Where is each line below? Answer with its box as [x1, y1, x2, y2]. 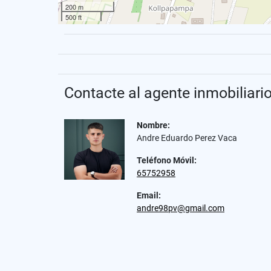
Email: [137, 191, 161, 200]
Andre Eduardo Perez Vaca [137, 133, 237, 143]
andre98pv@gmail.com [137, 203, 224, 213]
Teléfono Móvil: [137, 155, 197, 165]
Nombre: [137, 120, 170, 130]
